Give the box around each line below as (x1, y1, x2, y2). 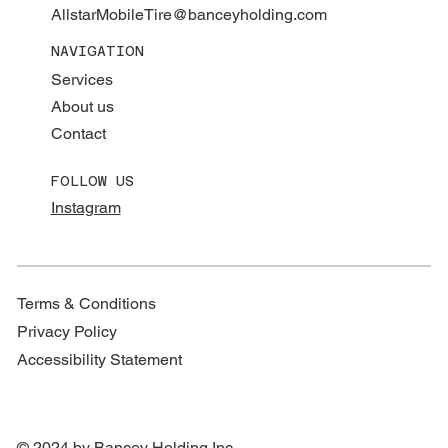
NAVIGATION (50, 42, 144, 59)
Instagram (50, 198, 121, 218)
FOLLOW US (50, 173, 134, 190)
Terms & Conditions (17, 293, 157, 313)
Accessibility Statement (17, 349, 183, 369)
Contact (50, 123, 106, 143)
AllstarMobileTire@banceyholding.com (50, 4, 327, 24)
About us (50, 96, 114, 116)
